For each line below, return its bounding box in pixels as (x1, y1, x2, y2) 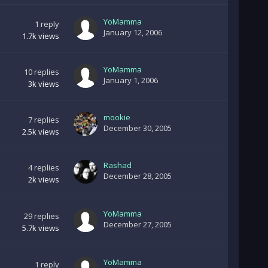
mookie (103, 112, 130, 123)
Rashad (103, 160, 132, 170)
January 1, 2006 (103, 75, 158, 86)
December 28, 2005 (103, 170, 172, 181)
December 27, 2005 (103, 219, 172, 230)
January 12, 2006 (103, 27, 162, 38)
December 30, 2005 (103, 123, 172, 133)
